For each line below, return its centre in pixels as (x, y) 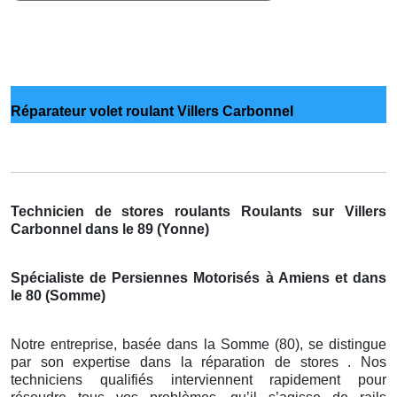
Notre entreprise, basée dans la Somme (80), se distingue (198, 344)
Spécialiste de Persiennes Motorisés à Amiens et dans (198, 277)
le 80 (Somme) (58, 295)
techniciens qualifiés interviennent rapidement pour (198, 379)
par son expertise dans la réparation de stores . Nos (198, 362)
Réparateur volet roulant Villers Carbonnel (152, 111)
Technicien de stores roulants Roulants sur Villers (198, 211)
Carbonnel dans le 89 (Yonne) (110, 229)
